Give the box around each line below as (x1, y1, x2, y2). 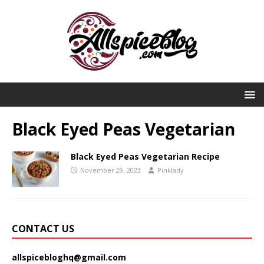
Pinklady (157, 166, 184, 174)
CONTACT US (12, 222, 74, 236)
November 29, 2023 (80, 166, 141, 174)
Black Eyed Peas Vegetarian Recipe (71, 151, 220, 162)
